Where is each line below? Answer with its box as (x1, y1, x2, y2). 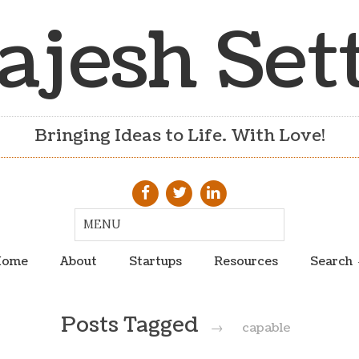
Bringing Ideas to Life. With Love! (34, 124, 325, 148)
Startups (128, 252, 182, 269)
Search (309, 252, 353, 269)
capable (242, 319, 292, 337)
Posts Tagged (60, 311, 204, 341)
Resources (213, 252, 278, 269)
